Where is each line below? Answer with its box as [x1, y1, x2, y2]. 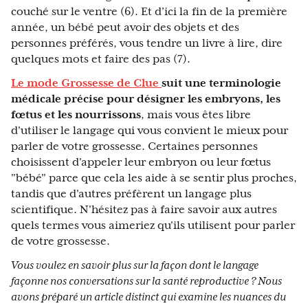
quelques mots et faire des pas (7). [11, 53, 190, 66]
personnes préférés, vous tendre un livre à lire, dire [11, 37, 283, 50]
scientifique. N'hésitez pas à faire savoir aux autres [11, 203, 277, 217]
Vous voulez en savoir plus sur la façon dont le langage [11, 259, 258, 272]
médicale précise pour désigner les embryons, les [11, 93, 280, 106]
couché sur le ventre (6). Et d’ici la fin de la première [11, 5, 287, 19]
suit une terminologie [162, 77, 281, 90]
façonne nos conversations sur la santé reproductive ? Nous [11, 275, 282, 288]
